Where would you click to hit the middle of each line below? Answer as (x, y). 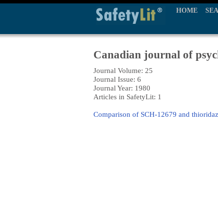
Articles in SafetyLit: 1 (127, 97)
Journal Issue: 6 (117, 79)
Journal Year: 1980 (122, 88)
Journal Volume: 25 (123, 70)
